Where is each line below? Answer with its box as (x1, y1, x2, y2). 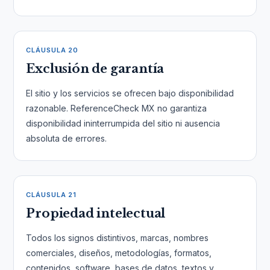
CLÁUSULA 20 (26, 46, 79, 54)
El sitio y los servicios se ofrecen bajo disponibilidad (26, 88, 234, 98)
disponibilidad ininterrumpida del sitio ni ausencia (26, 118, 221, 128)
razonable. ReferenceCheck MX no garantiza (26, 103, 207, 113)
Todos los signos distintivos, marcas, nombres (26, 233, 209, 243)
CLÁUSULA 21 (26, 190, 77, 199)
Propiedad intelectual (26, 206, 166, 221)
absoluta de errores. (26, 133, 107, 143)
